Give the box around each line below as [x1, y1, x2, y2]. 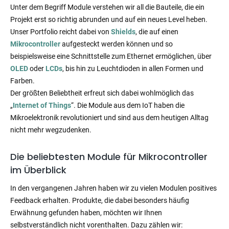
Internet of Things [13, 101, 71, 110]
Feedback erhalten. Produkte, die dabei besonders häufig [10, 196, 189, 205]
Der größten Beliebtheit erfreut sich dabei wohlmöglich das [10, 89, 194, 98]
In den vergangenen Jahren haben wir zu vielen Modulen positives [10, 184, 217, 193]
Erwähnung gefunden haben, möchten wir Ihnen [10, 209, 162, 217]
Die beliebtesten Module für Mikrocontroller [10, 150, 208, 164]
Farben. [10, 77, 35, 85]
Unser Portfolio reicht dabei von [10, 28, 111, 36]
